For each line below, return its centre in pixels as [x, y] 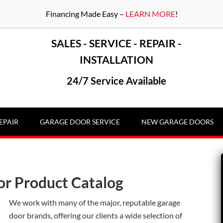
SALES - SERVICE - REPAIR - [117, 43]
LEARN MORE [150, 14]
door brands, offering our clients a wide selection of [96, 215]
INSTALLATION [117, 59]
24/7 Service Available [117, 81]
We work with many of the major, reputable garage [95, 202]
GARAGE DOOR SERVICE [80, 122]
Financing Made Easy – [85, 14]
